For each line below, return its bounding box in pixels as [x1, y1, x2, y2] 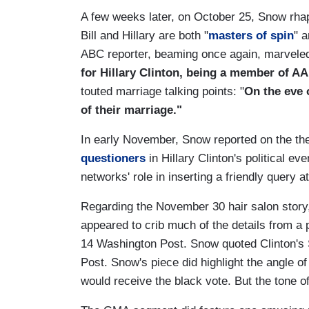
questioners [81, 151, 146, 165]
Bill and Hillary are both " [81, 28, 208, 42]
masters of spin [208, 28, 294, 42]
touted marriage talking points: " [81, 84, 244, 98]
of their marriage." [81, 103, 182, 117]
